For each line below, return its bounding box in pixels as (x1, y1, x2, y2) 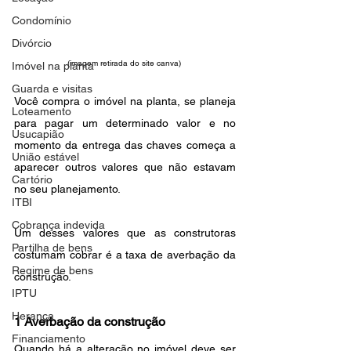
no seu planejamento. (14, 183, 121, 196)
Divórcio (12, 37, 52, 49)
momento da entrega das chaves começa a (14, 139, 236, 152)
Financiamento (12, 332, 85, 345)
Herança (12, 309, 54, 322)
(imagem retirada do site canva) (67, 58, 183, 69)
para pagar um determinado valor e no (14, 117, 236, 130)
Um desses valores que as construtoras (14, 226, 236, 240)
